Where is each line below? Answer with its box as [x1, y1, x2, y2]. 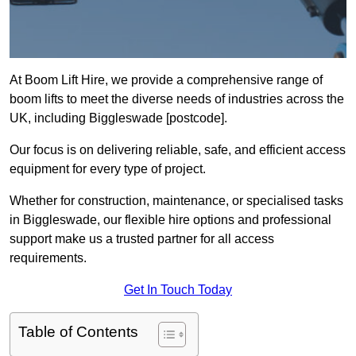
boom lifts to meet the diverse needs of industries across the [10, 92, 344, 106]
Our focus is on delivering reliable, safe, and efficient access [10, 143, 346, 157]
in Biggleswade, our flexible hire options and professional [10, 213, 331, 227]
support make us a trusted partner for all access [10, 232, 274, 246]
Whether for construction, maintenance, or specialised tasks [10, 194, 343, 208]
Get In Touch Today [124, 283, 232, 297]
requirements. [10, 251, 87, 265]
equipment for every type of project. [10, 162, 206, 176]
